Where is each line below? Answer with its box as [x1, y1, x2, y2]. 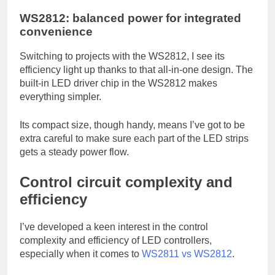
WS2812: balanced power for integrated [20, 11, 241, 25]
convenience [20, 25, 93, 38]
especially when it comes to [20, 249, 139, 260]
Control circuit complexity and [20, 174, 233, 191]
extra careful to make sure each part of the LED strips [20, 133, 249, 144]
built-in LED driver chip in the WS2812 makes [20, 78, 217, 89]
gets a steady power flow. [20, 147, 129, 158]
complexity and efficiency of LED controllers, [20, 235, 212, 246]
